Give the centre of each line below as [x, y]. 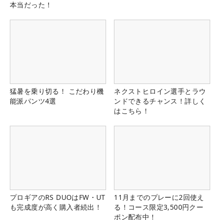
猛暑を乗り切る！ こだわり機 [57, 91]
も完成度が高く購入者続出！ [56, 207]
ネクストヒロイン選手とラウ [160, 91]
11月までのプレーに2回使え [159, 197]
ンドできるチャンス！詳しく [160, 101]
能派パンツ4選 [33, 101]
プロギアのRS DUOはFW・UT [58, 197]
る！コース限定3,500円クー [159, 207]
